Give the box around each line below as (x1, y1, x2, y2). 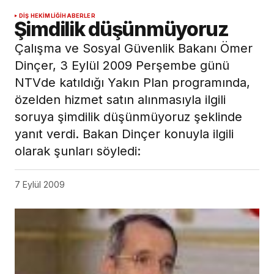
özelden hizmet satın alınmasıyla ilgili (15, 92, 226, 108)
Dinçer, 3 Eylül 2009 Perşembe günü (15, 58, 229, 73)
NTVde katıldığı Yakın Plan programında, (15, 75, 250, 91)
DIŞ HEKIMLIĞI (19, 12, 62, 20)
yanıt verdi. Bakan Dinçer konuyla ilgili (15, 127, 234, 142)
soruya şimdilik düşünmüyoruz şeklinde (15, 109, 242, 125)
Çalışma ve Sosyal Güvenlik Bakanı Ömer (15, 41, 253, 56)
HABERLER (62, 12, 95, 20)
